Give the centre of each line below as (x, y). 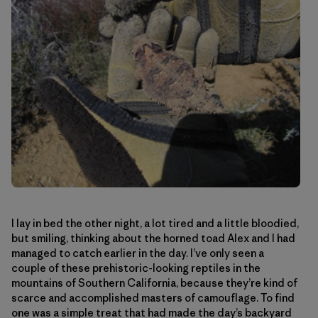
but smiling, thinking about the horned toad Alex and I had (153, 238)
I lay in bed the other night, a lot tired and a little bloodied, (155, 224)
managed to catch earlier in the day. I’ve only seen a (138, 253)
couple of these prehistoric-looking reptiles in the (136, 268)
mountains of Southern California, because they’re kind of (154, 283)
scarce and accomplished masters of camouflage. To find (153, 298)
